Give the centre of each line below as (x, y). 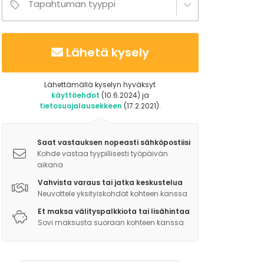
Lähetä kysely (107, 53)
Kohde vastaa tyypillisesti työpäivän (102, 154)
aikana (50, 165)
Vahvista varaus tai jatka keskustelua (110, 183)
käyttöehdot (75, 95)
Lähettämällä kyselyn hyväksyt (100, 85)
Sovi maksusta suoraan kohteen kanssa (110, 223)
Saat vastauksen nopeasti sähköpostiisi (113, 143)
